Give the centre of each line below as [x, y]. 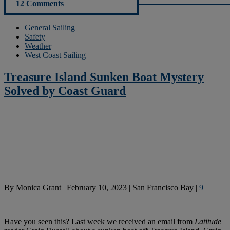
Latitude [208, 221]
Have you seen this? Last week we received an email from [99, 221]
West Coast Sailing [55, 55]
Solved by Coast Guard [65, 91]
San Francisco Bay [163, 187]
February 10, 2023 [97, 187]
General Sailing [50, 27]
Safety [35, 36]
